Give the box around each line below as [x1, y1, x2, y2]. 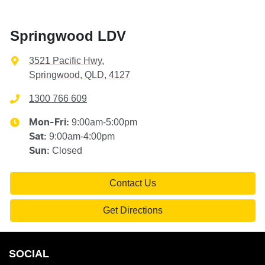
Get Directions [103, 205, 163, 216]
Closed [52, 146, 82, 156]
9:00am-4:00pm [49, 131, 115, 142]
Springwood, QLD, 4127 [29, 70, 130, 80]
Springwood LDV [10, 28, 126, 44]
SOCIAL [9, 248, 49, 260]
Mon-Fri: [29, 118, 72, 128]
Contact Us [109, 178, 156, 189]
